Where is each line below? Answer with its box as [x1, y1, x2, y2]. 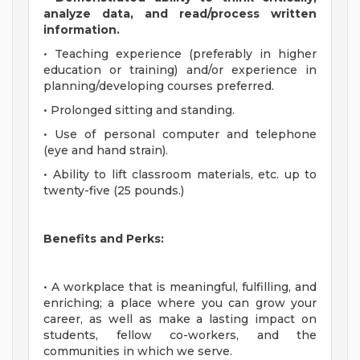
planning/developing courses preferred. [43, 79, 274, 94]
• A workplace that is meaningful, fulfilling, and [43, 280, 317, 295]
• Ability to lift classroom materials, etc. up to [43, 167, 317, 182]
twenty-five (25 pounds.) [43, 183, 184, 198]
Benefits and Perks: [43, 231, 164, 247]
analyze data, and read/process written [43, 6, 317, 22]
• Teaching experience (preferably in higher [43, 47, 317, 62]
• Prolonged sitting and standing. [43, 103, 235, 118]
